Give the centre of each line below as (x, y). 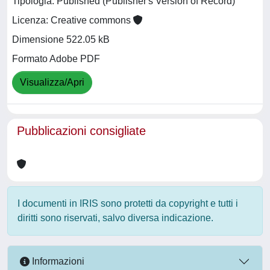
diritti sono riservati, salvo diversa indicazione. (115, 218)
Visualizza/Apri (52, 83)
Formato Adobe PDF (56, 59)
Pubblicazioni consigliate (81, 130)
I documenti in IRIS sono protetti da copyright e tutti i (128, 203)
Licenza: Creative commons (73, 20)
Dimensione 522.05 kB (61, 40)
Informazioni (57, 262)
